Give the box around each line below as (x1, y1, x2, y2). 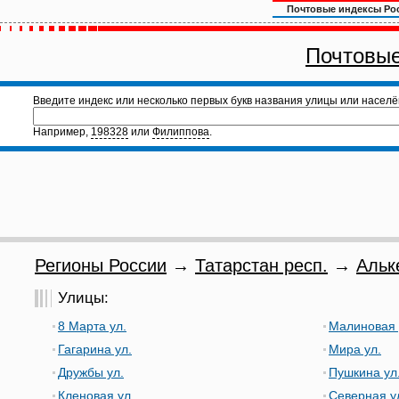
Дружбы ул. (58, 365, 124, 379)
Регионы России (35, 256, 167, 275)
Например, (33, 126, 91, 138)
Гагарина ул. (58, 342, 132, 356)
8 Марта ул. (58, 319, 126, 333)
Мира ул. (329, 342, 381, 356)
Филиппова (152, 126, 209, 138)
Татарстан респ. (195, 256, 328, 275)
